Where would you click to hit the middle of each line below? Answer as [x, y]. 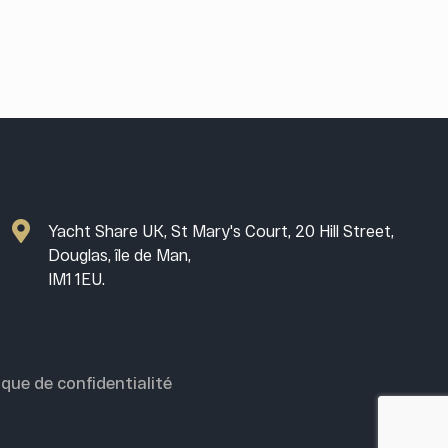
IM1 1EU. [77, 279]
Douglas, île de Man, [120, 255]
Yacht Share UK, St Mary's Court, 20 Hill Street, [221, 231]
